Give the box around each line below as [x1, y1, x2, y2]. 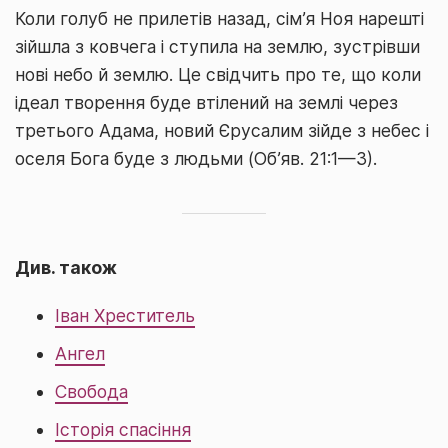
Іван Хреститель [55, 305, 195, 326]
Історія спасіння [55, 419, 191, 440]
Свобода [55, 381, 128, 402]
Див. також [15, 257, 117, 278]
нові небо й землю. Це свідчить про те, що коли [15, 64, 421, 85]
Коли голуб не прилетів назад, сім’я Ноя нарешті [15, 8, 424, 29]
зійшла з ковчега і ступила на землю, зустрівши [15, 36, 420, 57]
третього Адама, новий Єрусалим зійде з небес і [15, 120, 429, 141]
